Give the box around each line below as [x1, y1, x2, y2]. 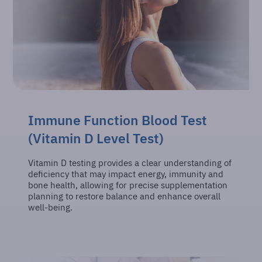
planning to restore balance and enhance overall [28, 191, 221, 202]
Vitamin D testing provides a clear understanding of [28, 157, 232, 169]
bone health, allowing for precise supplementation [28, 180, 228, 191]
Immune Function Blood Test [28, 111, 208, 129]
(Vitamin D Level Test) [28, 129, 164, 147]
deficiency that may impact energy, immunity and [28, 168, 224, 180]
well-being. [28, 202, 73, 213]
